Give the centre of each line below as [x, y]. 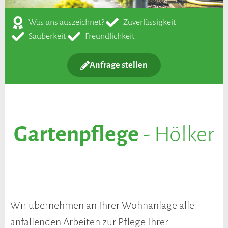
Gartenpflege [76, 134]
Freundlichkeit [110, 36]
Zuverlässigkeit [149, 22]
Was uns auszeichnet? [67, 22]
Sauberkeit [48, 36]
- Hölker [177, 134]
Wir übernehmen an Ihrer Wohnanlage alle [102, 205]
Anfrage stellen [119, 65]
